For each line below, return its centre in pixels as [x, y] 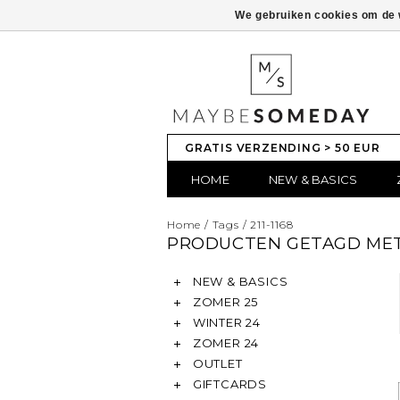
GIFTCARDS [228, 384]
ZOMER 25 [224, 302]
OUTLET [216, 363]
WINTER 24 [225, 322]
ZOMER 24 [225, 343]
